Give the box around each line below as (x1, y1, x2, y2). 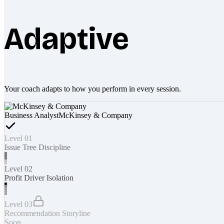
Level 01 (4, 133, 32, 142)
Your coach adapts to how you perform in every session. (4, 84, 181, 93)
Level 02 (4, 164, 32, 173)
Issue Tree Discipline (4, 142, 70, 151)
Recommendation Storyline (4, 208, 90, 217)
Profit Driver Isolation (4, 173, 73, 182)
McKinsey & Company (58, 110, 132, 119)
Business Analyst (4, 110, 58, 119)
